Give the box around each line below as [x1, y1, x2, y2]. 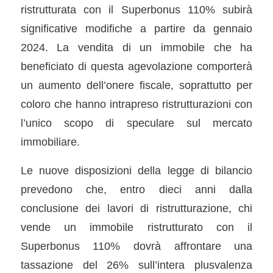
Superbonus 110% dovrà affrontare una [20, 239, 253, 252]
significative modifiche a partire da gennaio [20, 21, 253, 35]
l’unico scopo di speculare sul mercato [20, 116, 253, 129]
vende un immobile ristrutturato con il [20, 220, 253, 233]
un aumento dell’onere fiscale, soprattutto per [20, 78, 253, 91]
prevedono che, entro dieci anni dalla [20, 182, 253, 196]
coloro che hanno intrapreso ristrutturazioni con [20, 97, 253, 110]
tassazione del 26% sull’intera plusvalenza [20, 258, 253, 271]
